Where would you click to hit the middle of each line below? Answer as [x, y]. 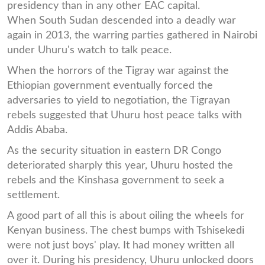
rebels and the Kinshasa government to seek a [116, 180]
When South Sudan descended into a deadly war [122, 20]
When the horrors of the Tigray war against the [118, 70]
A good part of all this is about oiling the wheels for [126, 215]
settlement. [33, 195]
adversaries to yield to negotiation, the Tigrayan [119, 100]
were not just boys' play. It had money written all [121, 245]
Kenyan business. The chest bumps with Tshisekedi [126, 230]
